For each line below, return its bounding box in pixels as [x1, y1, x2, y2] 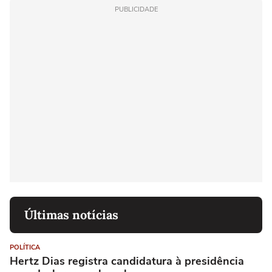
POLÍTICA [10, 243, 40, 253]
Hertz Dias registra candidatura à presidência [10, 254, 244, 269]
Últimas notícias [24, 207, 118, 223]
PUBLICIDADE [114, 5, 158, 15]
